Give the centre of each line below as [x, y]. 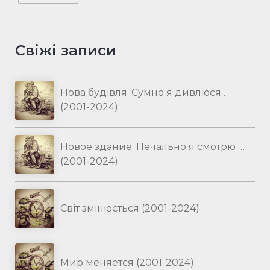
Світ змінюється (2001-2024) [130, 209]
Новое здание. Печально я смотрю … [152, 147]
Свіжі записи [66, 50]
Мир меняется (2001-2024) [127, 263]
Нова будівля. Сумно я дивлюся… [144, 93]
